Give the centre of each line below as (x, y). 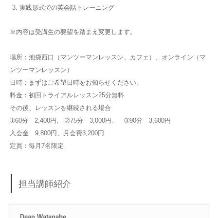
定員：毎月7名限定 (37, 146)
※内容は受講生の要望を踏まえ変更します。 (73, 32)
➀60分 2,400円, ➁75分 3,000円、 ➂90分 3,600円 (90, 121)
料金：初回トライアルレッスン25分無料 (67, 95)
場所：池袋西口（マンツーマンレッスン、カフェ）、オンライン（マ (108, 57)
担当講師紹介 (45, 184)
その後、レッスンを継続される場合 (60, 108)
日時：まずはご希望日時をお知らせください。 (76, 83)
